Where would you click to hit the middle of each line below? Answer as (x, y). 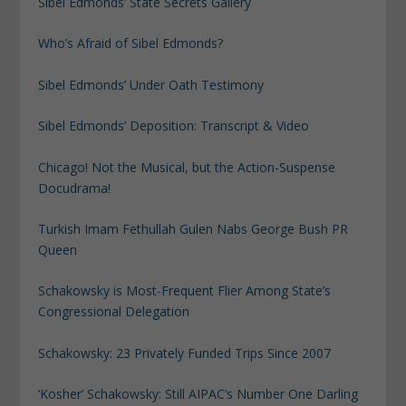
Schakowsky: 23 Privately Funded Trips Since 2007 (185, 353)
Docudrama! (75, 188)
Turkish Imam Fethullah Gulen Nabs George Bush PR (193, 228)
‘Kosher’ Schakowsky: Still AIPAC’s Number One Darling (198, 394)
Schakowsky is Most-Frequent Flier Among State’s (185, 291)
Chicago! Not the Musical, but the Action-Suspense (187, 167)
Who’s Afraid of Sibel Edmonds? (131, 43)
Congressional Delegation (114, 312)
